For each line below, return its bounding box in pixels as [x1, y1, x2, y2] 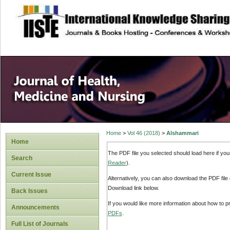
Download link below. [107, 185, 159, 191]
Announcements [11, 204, 60, 211]
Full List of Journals [11, 220, 68, 227]
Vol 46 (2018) [127, 130, 160, 137]
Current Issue [11, 171, 51, 178]
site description [65, 11, 133, 21]
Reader [107, 159, 126, 166]
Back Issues [11, 187, 48, 195]
